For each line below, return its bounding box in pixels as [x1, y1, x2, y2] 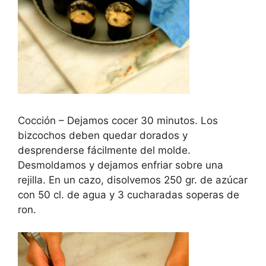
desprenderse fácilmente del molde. [18, 144, 191, 156]
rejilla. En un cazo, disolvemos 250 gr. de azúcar [18, 173, 248, 186]
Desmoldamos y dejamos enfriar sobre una [18, 159, 223, 171]
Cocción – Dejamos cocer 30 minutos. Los [18, 114, 218, 126]
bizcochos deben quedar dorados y [18, 129, 188, 141]
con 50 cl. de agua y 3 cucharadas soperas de [18, 188, 239, 201]
